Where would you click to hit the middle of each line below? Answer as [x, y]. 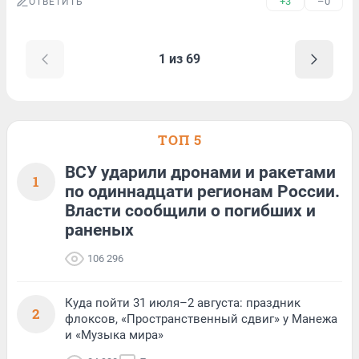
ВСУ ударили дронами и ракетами [200, 172]
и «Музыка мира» [114, 335]
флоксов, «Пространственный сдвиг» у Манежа [201, 319]
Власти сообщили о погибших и [190, 211]
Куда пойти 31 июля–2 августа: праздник [183, 303]
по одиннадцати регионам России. [202, 192]
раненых [99, 230]
